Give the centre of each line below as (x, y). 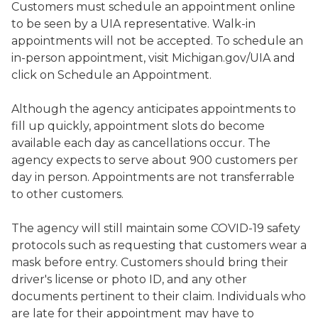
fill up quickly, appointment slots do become (138, 126)
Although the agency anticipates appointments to (154, 109)
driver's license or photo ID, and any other (129, 279)
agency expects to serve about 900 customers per (155, 160)
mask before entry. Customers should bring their (150, 262)
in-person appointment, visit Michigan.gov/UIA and (153, 58)
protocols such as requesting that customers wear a (159, 245)
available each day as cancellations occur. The (141, 143)
